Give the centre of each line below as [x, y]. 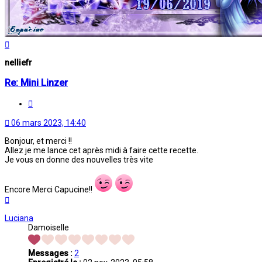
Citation [46, 101]
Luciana [19, 218]
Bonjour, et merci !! [38, 141]
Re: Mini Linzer [36, 82]
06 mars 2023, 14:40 [49, 123]
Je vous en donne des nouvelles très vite [79, 159]
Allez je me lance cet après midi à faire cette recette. [101, 150]
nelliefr [18, 63]
